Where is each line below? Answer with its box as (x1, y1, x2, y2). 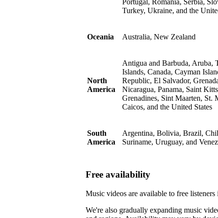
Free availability (86, 169, 150, 180)
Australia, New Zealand (122, 33, 196, 41)
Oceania (87, 33, 114, 41)
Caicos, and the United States (122, 103, 212, 111)
